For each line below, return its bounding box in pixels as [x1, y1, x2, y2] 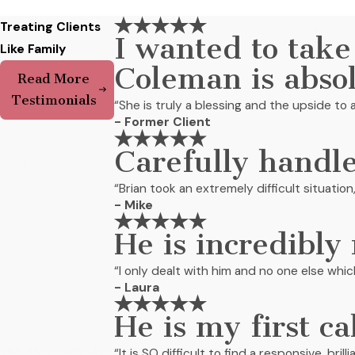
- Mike [114, 197, 154, 213]
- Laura [114, 279, 160, 296]
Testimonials [10, 92, 97, 109]
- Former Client [114, 114, 212, 131]
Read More [17, 71, 90, 87]
